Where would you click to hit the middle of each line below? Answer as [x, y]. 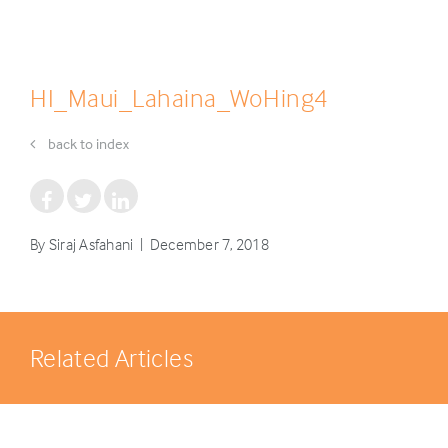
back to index [87, 143]
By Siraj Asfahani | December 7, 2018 [149, 244]
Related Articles [111, 357]
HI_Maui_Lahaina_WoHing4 [179, 97]
